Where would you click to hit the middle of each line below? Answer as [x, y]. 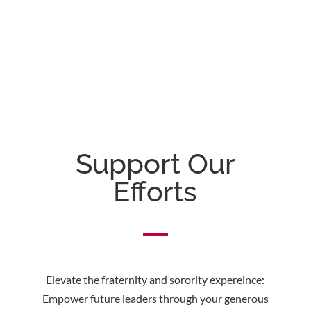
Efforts [155, 191]
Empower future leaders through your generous [155, 298]
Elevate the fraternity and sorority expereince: [155, 279]
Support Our [155, 163]
